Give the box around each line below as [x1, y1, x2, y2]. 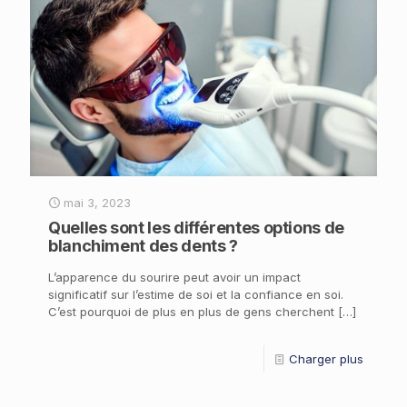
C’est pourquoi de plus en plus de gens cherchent [48, 303, 334, 319]
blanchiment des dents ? [48, 235, 238, 255]
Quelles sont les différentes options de [48, 217, 348, 237]
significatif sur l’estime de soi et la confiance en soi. [48, 286, 343, 302]
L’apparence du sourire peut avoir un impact [48, 269, 301, 284]
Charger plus [289, 351, 363, 366]
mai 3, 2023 [64, 194, 131, 210]
